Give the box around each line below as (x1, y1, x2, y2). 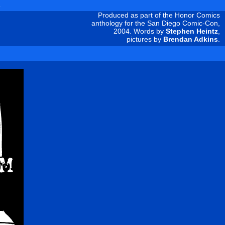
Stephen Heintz (166, 27, 218, 35)
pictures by (127, 35, 163, 43)
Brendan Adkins (163, 35, 218, 43)
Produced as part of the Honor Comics (98, 11, 220, 19)
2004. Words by (114, 27, 166, 35)
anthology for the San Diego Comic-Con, (91, 19, 220, 27)
